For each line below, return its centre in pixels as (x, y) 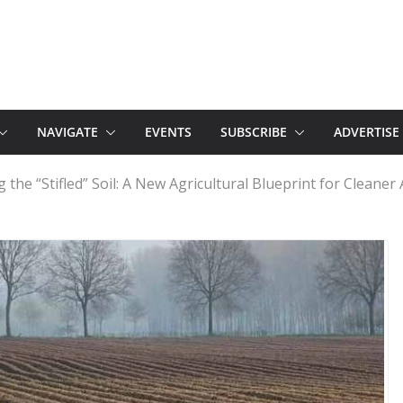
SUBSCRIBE (254, 132)
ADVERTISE (367, 132)
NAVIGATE (67, 132)
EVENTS (168, 132)
